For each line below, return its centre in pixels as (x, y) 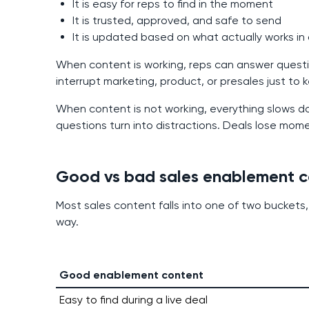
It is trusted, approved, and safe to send (177, 21)
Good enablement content (131, 275)
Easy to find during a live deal (133, 300)
